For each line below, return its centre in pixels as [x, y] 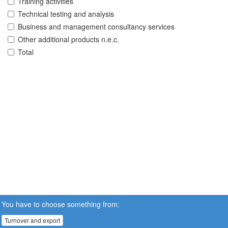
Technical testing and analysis [66, 14]
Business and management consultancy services [96, 27]
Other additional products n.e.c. [68, 39]
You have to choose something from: [61, 204]
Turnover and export [32, 220]
